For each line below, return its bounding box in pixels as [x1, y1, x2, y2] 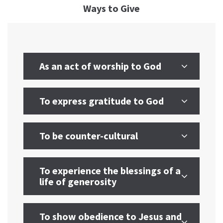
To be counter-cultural [39, 129, 138, 142]
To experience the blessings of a [39, 164, 181, 177]
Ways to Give [83, 2, 140, 14]
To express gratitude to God [39, 95, 164, 107]
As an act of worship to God [39, 60, 161, 72]
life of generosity [39, 175, 116, 188]
